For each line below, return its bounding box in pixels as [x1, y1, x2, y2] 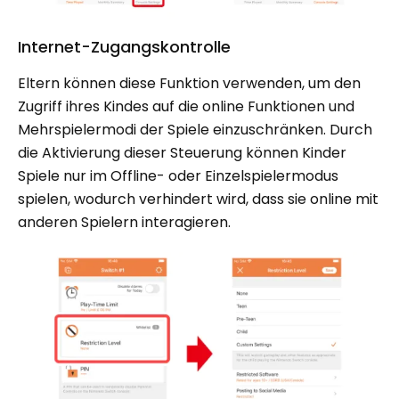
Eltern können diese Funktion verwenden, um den [18, 73, 361, 94]
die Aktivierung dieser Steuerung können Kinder [18, 142, 346, 164]
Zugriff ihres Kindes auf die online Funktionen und [18, 96, 354, 118]
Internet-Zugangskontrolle [18, 36, 231, 59]
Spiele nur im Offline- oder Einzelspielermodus [18, 166, 338, 187]
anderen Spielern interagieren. [18, 212, 231, 233]
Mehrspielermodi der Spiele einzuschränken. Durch [18, 119, 372, 141]
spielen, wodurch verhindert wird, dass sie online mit [18, 189, 379, 210]
